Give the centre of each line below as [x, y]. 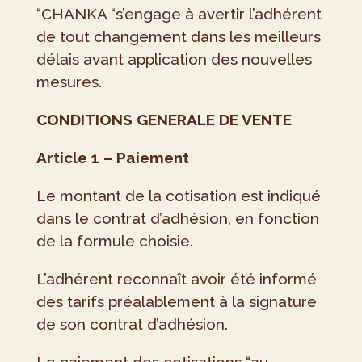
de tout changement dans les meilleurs [178, 37]
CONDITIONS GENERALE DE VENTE [164, 120]
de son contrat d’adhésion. [132, 324]
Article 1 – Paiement [112, 158]
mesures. [69, 82]
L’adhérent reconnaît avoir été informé [176, 279]
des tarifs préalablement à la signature [176, 302]
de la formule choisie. [114, 241]
